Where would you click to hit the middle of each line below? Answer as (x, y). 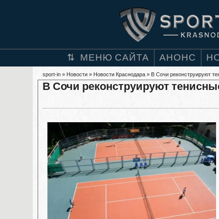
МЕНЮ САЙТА (115, 58)
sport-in (52, 74)
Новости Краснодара (119, 74)
